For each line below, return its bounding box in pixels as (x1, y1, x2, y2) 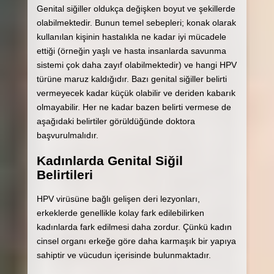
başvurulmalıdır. (36, 130, 98, 141)
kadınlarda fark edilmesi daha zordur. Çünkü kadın (36, 221, 232, 232)
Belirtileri (36, 167, 93, 182)
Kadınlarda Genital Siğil (36, 153, 183, 168)
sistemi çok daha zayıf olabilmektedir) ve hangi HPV (36, 60, 237, 70)
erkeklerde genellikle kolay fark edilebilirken (36, 207, 204, 218)
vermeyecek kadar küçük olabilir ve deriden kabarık (36, 88, 235, 98)
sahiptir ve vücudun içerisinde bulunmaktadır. (36, 250, 211, 260)
